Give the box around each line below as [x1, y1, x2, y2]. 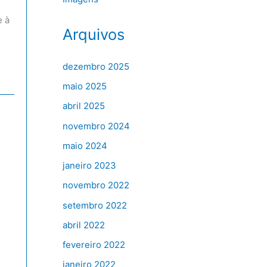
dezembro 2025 [62, 60, 129, 72]
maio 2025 [62, 80, 107, 92]
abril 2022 [62, 219, 105, 231]
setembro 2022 [62, 199, 127, 211]
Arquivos [62, 25, 125, 44]
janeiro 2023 [62, 160, 116, 172]
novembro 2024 [62, 120, 130, 132]
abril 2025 [62, 100, 105, 112]
